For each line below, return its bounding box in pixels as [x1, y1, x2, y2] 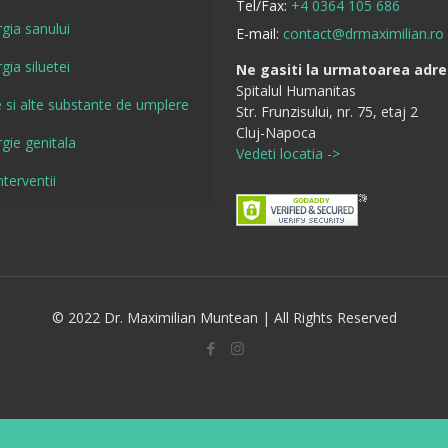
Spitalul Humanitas [236, 81, 356, 101]
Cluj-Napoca [236, 123, 316, 143]
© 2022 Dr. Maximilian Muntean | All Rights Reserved [51, 308, 397, 328]
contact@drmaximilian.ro [283, 24, 444, 44]
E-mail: [236, 24, 283, 44]
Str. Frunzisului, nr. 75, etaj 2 [236, 102, 418, 122]
